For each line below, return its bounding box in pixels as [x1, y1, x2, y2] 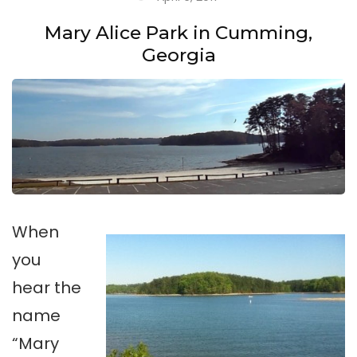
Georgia [141, 44, 216, 67]
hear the [12, 277, 81, 300]
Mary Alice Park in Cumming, [45, 22, 312, 45]
